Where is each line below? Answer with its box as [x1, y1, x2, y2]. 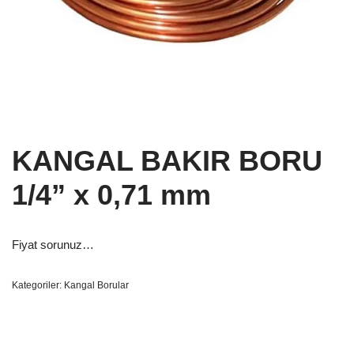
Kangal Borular [64, 280, 129, 291]
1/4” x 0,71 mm [12, 179, 211, 211]
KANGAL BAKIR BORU [12, 145, 322, 177]
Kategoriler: [12, 280, 64, 291]
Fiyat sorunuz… [12, 238, 94, 251]
